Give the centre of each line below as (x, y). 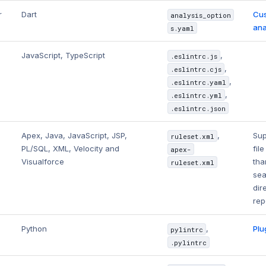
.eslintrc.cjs (196, 69)
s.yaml (182, 28)
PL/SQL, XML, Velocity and (71, 149)
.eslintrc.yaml (198, 82)
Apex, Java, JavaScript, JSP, (75, 136)
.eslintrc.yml (196, 95)
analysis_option (200, 15)
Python (34, 229)
